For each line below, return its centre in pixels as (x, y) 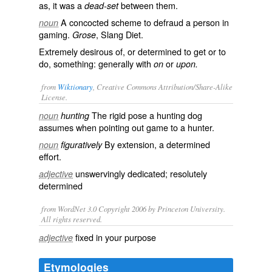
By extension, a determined (156, 144)
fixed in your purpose (116, 237)
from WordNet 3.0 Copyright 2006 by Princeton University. (133, 209)
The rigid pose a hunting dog (146, 115)
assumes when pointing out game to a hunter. (127, 127)
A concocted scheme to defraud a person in (145, 22)
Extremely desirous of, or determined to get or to (132, 51)
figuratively (81, 144)
